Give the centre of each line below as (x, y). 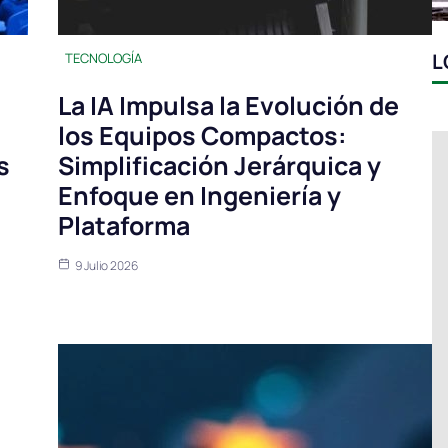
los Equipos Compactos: (202, 136)
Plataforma (124, 226)
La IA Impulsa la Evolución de (228, 106)
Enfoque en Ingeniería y (199, 196)
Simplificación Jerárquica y (219, 166)
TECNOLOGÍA (103, 58)
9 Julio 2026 (106, 266)
